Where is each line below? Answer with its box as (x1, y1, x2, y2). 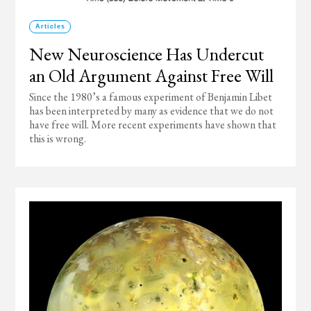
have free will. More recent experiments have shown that (29, 117, 277, 132)
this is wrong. (29, 131, 87, 146)
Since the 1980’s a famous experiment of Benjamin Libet (29, 90, 273, 104)
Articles (35, 23, 65, 30)
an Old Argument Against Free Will (29, 64, 274, 87)
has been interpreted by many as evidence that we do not (29, 103, 274, 118)
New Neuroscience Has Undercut (29, 42, 264, 66)
